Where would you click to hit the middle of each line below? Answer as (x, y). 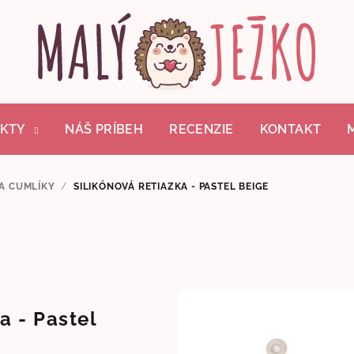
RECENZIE (201, 129)
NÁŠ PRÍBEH (104, 129)
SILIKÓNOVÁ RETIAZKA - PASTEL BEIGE (171, 186)
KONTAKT (290, 129)
